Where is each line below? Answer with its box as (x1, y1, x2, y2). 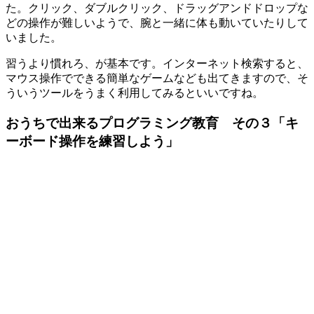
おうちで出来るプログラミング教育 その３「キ (6, 116, 299, 131)
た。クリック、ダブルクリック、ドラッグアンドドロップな (6, 2, 308, 15)
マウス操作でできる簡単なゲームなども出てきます (6, 72, 264, 85)
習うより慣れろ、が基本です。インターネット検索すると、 (6, 57, 308, 70)
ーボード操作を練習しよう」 (6, 134, 179, 149)
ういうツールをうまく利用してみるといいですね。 (6, 87, 264, 100)
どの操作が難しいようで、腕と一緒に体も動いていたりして (6, 17, 308, 29)
